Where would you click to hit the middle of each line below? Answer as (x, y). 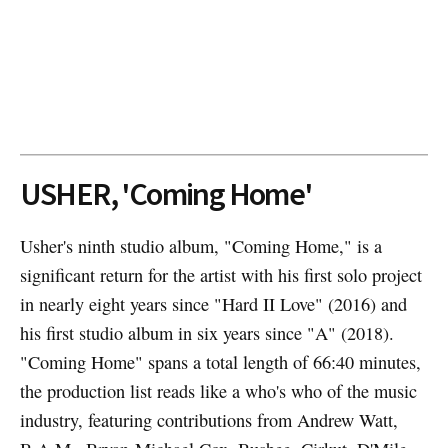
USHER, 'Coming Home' (165, 193)
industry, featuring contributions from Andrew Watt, (208, 420)
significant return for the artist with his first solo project (220, 275)
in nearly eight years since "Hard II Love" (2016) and (213, 304)
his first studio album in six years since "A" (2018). (206, 333)
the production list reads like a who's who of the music (218, 391)
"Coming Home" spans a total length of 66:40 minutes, (220, 362)
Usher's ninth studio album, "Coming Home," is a (200, 246)
